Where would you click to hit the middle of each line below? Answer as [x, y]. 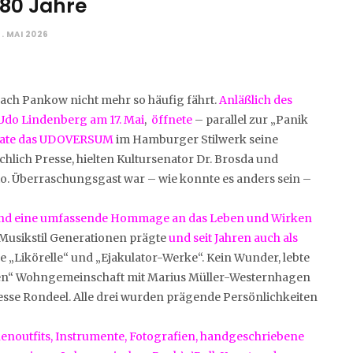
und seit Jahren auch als [233, 238]
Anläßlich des [257, 100]
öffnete [171, 119]
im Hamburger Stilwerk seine [196, 139]
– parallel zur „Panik [250, 119]
